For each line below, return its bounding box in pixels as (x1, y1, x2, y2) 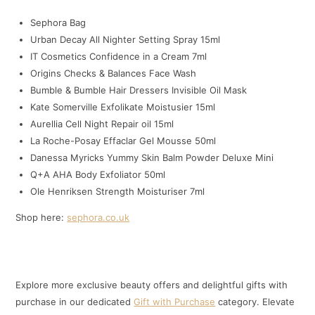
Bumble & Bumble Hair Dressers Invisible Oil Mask (30, 84, 247, 96)
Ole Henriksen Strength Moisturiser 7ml (30, 185, 205, 197)
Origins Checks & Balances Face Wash (30, 67, 197, 79)
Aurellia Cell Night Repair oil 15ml (30, 117, 174, 129)
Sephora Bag (30, 16, 86, 28)
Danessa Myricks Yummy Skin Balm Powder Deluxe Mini (30, 151, 274, 163)
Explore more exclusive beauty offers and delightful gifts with (15, 278, 288, 290)
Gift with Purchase (134, 295, 216, 307)
